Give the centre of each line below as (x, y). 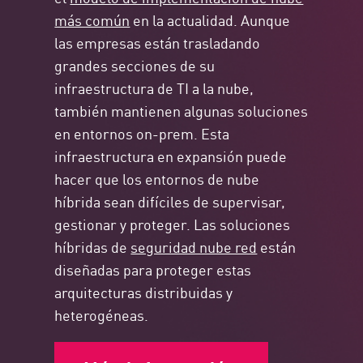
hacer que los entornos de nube (157, 179)
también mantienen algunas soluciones (181, 111)
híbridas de (93, 247)
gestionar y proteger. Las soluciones (173, 224)
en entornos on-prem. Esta (142, 133)
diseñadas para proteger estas (153, 269)
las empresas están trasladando (158, 43)
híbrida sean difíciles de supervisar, (170, 201)
